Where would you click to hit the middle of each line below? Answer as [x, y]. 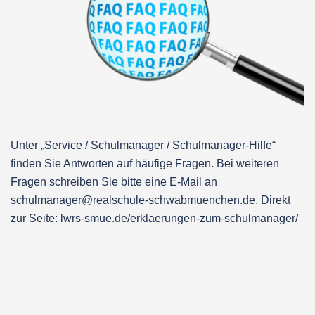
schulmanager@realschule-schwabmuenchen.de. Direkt [150, 200]
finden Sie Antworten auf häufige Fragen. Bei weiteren [145, 164]
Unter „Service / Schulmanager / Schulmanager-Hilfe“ [143, 146]
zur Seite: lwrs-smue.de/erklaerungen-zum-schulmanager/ [154, 219]
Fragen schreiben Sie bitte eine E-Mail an [114, 182]
